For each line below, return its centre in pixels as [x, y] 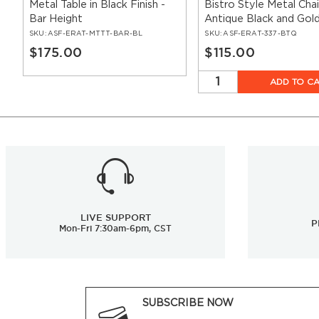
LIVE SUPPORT [115, 218]
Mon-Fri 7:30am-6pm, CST [115, 229]
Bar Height [56, 19]
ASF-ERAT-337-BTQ [260, 34]
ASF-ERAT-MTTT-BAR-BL [95, 34]
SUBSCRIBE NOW [188, 303]
